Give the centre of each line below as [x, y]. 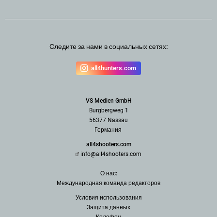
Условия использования [108, 197]
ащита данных [110, 207]
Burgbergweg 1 [108, 110]
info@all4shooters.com [111, 154]
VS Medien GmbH [108, 101]
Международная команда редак [101, 183]
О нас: [108, 173]
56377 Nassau [108, 120]
